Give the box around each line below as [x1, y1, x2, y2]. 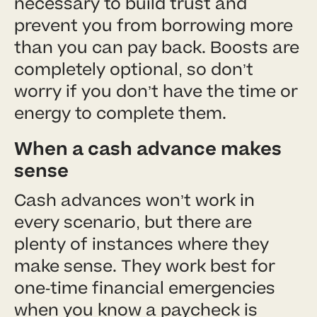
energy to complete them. [14, 101, 226, 125]
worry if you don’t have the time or [14, 79, 298, 103]
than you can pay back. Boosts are [14, 35, 299, 59]
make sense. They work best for [14, 254, 275, 278]
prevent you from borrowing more [14, 13, 293, 38]
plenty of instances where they [14, 232, 269, 256]
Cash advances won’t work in [14, 188, 255, 212]
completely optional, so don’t [14, 57, 253, 81]
